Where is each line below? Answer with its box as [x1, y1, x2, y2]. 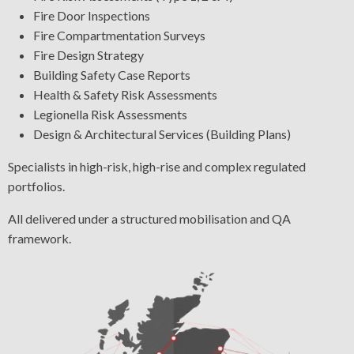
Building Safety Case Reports [33, 67, 190, 83]
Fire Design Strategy [33, 47, 144, 63]
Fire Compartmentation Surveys [33, 28, 205, 43]
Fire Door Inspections [33, 8, 150, 24]
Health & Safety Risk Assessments [33, 87, 217, 103]
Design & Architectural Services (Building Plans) [33, 126, 291, 142]
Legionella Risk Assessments [33, 107, 187, 122]
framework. [8, 231, 71, 247]
